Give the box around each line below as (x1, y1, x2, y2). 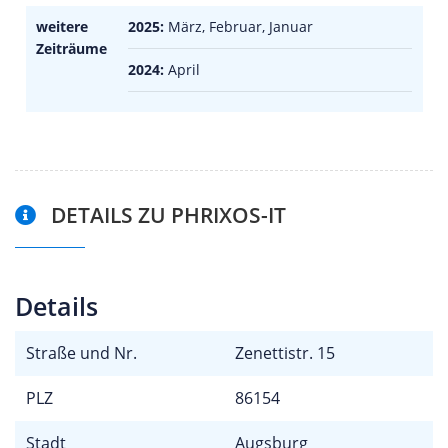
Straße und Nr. (25, 342, 137, 364)
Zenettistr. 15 (234, 342, 335, 364)
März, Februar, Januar (164, 16, 313, 36)
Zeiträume (36, 38, 107, 58)
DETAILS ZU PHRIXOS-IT (46, 201, 286, 229)
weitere (36, 16, 88, 36)
